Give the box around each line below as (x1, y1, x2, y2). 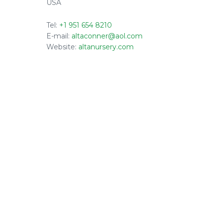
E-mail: (46, 31, 72, 40)
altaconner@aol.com (72, 31, 143, 40)
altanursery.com (78, 42, 134, 51)
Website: (46, 42, 78, 51)
